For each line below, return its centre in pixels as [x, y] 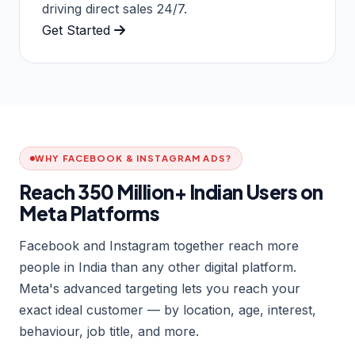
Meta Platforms [90, 214]
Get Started [78, 31]
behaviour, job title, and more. [109, 332]
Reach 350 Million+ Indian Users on [171, 192]
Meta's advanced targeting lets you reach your [160, 289]
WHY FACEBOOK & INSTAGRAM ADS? [133, 158]
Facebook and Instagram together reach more [159, 246]
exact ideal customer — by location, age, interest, [168, 310]
